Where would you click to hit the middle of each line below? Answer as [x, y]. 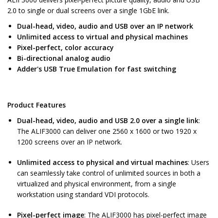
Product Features [36, 105]
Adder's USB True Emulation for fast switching [97, 69]
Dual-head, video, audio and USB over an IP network [105, 26]
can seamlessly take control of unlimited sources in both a [109, 173]
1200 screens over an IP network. [70, 142]
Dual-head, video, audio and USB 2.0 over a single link [108, 121]
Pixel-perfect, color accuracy [65, 48]
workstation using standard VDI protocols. [83, 195]
